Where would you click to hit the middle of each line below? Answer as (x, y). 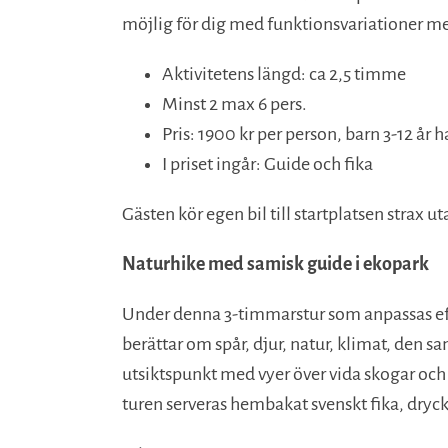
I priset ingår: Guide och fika (267, 164)
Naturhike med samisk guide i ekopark (275, 264)
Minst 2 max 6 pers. (234, 104)
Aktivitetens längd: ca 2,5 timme (284, 74)
